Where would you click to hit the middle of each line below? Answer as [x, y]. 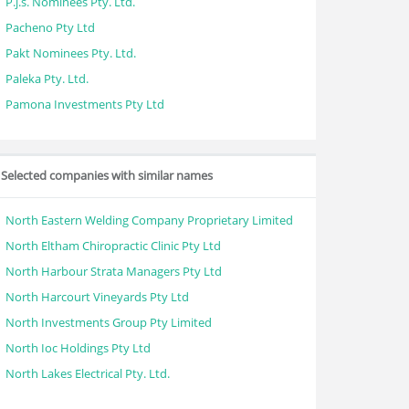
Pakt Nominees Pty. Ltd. [71, 53]
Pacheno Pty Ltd [50, 27]
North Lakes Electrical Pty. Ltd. [88, 373]
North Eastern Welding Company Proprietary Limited [149, 220]
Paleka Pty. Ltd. [47, 79]
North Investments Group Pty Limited [109, 322]
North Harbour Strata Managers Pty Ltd [114, 271]
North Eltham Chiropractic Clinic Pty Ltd [113, 246]
